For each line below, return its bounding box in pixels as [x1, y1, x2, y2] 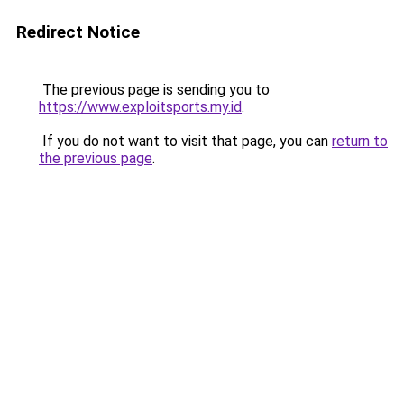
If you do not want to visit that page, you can [39, 133, 332, 150]
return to [332, 133, 388, 150]
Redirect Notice [16, 22, 140, 42]
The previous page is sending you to [39, 81, 270, 98]
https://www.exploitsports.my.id [39, 98, 242, 115]
